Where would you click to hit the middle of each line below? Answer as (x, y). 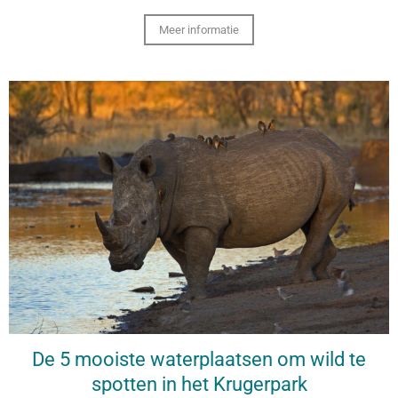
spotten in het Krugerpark (199, 385)
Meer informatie (199, 30)
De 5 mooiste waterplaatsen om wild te (199, 360)
